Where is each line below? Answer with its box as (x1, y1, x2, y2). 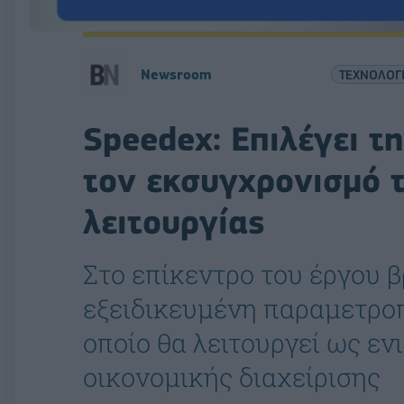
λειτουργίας (83, 201, 265, 242)
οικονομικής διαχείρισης (83, 359, 381, 394)
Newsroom (141, 66, 211, 83)
